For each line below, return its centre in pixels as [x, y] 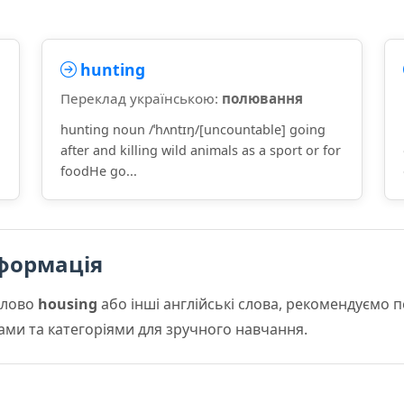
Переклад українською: [141, 98]
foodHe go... [99, 171]
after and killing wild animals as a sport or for [201, 150]
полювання [262, 98]
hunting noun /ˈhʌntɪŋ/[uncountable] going [193, 129]
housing [68, 304]
